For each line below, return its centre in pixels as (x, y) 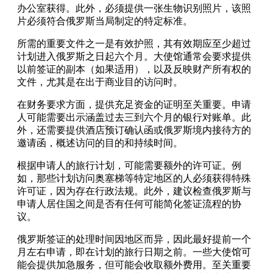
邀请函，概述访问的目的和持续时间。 (100, 143)
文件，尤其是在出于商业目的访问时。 (100, 82)
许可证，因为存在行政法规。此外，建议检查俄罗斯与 (134, 191)
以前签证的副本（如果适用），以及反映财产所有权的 (134, 69)
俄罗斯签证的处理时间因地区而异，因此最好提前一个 (134, 239)
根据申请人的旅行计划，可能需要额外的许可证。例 (129, 166)
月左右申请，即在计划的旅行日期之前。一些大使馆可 (134, 252)
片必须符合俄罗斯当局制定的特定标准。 (105, 21)
